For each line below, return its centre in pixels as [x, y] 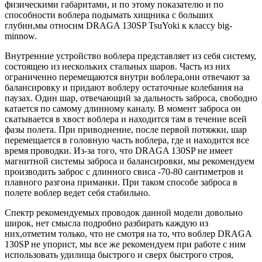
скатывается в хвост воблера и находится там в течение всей [126, 119]
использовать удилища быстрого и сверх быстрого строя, [119, 254]
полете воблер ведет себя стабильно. [77, 192]
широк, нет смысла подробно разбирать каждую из [106, 223]
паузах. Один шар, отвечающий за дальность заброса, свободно [131, 98]
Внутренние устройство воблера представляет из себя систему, [130, 56]
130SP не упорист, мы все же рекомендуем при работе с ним [125, 244]
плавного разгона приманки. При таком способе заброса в [121, 182]
